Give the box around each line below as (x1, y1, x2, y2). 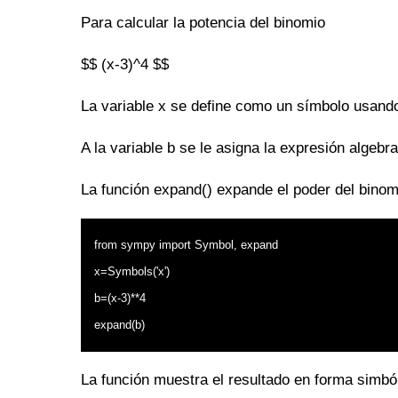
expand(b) (94, 317, 145, 331)
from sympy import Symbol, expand (94, 237, 278, 251)
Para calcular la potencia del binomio (81, 13, 325, 31)
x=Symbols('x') (94, 264, 170, 278)
